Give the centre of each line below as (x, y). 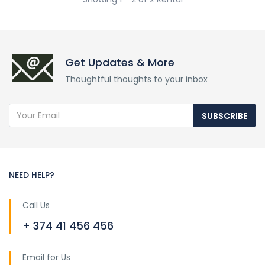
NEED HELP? (32, 175)
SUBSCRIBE (224, 116)
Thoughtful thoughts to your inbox (136, 79)
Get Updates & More (120, 62)
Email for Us (46, 257)
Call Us (36, 205)
